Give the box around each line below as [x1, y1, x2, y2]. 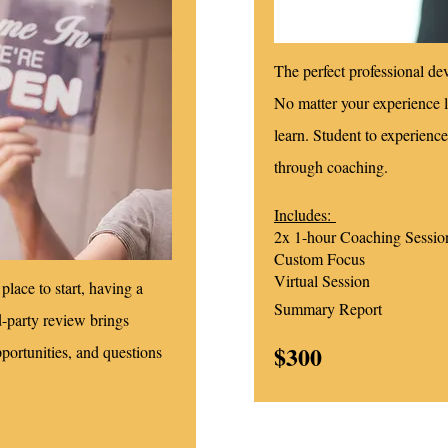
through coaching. [274, 155, 393, 177]
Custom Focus [274, 247, 365, 269]
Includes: [274, 203, 336, 225]
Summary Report [274, 297, 382, 319]
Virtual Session [274, 269, 375, 291]
